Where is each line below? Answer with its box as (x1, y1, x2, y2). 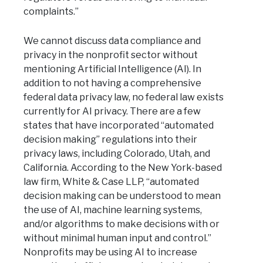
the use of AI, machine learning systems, (23, 204, 202, 216)
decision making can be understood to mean (23, 190, 221, 202)
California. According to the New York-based (23, 162, 222, 174)
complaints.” (23, 6, 79, 18)
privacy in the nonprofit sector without (23, 49, 198, 61)
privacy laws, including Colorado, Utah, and (23, 148, 210, 160)
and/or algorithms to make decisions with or (23, 218, 220, 230)
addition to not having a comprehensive (23, 77, 201, 89)
